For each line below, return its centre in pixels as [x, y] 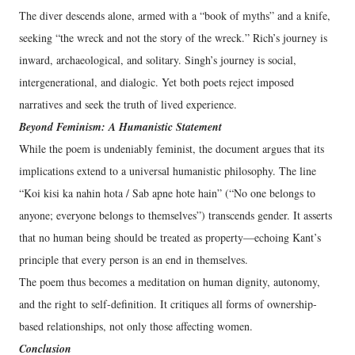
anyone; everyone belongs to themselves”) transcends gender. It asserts [176, 215]
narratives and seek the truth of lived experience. [128, 104]
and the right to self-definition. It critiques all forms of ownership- [168, 304]
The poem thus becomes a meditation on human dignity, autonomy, [170, 282]
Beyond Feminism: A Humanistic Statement [120, 127]
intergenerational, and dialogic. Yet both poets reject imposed [157, 82]
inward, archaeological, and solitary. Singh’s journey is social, [158, 60]
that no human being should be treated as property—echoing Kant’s [170, 237]
